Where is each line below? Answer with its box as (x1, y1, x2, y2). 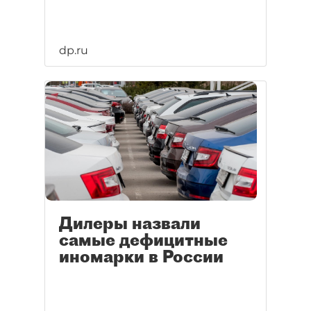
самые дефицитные (59, 229, 228, 251)
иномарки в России (59, 246, 224, 267)
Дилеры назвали (59, 212, 201, 234)
